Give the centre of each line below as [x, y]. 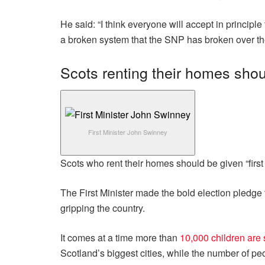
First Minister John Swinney [128, 132]
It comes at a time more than [120, 238]
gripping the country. [103, 208]
